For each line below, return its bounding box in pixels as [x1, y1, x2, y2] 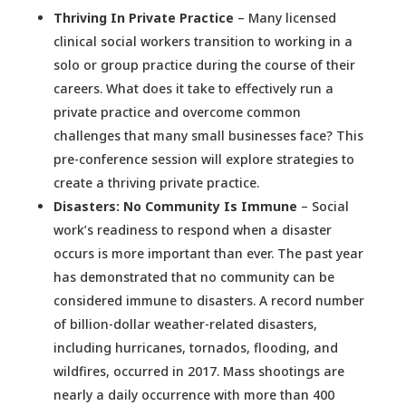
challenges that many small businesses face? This [53, 127, 363, 145]
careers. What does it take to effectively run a [53, 80, 333, 98]
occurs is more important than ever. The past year [53, 245, 363, 263]
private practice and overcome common [53, 103, 301, 121]
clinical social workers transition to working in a [53, 33, 353, 51]
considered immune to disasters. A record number [53, 292, 364, 310]
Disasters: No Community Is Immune [53, 198, 297, 216]
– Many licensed [233, 9, 336, 27]
